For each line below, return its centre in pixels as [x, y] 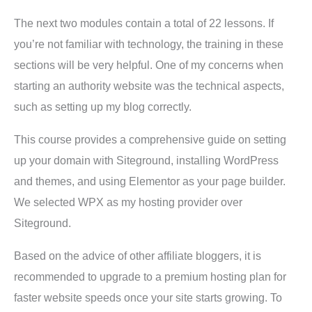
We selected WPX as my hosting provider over [128, 203]
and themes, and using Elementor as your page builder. [150, 182]
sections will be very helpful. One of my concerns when [149, 65]
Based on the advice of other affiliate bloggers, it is [138, 256]
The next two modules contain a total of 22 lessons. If [144, 24]
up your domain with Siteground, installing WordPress [146, 161]
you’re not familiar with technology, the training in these [149, 45]
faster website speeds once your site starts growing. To [148, 298]
